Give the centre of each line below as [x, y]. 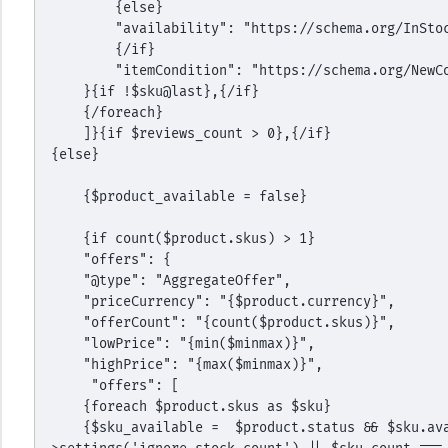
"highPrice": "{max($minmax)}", [202, 364]
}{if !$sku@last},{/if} [170, 91]
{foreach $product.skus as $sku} [206, 406]
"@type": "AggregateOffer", [186, 280]
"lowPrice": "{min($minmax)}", [198, 343]
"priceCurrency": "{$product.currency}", [238, 301]
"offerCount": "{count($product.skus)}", [238, 322]
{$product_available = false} [194, 196]
